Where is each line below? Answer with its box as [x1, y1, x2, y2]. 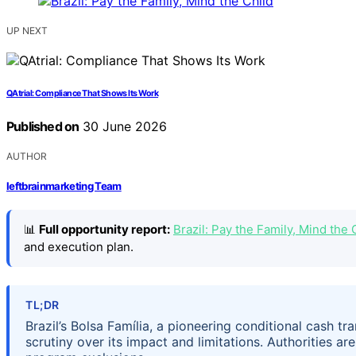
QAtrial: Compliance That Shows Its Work [6, 87, 159, 99]
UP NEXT [6, 24, 48, 37]
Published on [6, 118, 79, 134]
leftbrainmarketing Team [6, 180, 122, 193]
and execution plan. [24, 239, 133, 255]
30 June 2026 [79, 118, 168, 134]
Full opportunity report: [39, 222, 170, 238]
